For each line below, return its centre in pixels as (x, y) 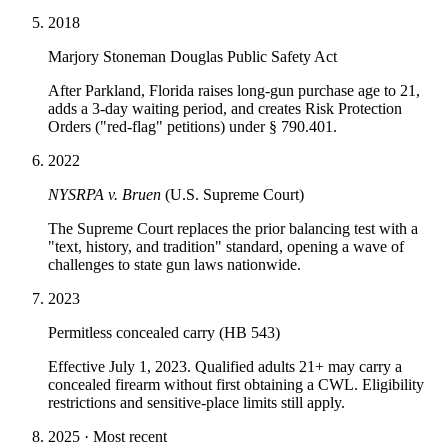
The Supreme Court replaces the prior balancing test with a (233, 228)
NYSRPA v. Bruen (104, 194)
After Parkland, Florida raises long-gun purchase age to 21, (234, 90)
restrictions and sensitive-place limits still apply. (196, 402)
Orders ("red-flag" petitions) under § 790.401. (192, 126)
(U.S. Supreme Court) (232, 194)
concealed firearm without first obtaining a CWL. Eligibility (236, 384)
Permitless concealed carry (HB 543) (164, 332)
